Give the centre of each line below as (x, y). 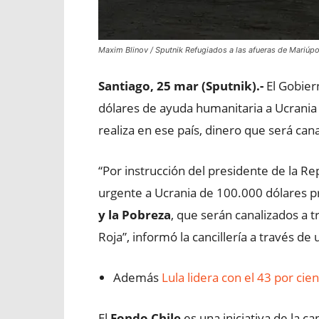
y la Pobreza (135, 215)
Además (137, 277)
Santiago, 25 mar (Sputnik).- (181, 86)
